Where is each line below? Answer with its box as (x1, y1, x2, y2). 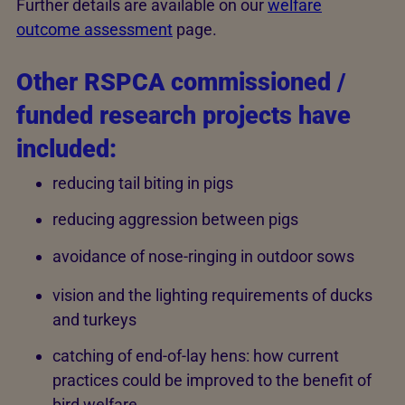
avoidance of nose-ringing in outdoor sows (52, 246, 354, 266)
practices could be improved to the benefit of (52, 371, 372, 391)
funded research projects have (16, 101, 351, 131)
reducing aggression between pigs (52, 210, 298, 230)
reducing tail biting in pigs (52, 173, 233, 193)
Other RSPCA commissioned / (16, 68, 345, 98)
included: (16, 135, 117, 165)
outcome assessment (16, 20, 173, 40)
